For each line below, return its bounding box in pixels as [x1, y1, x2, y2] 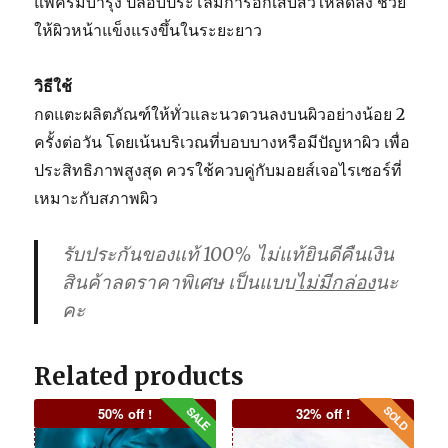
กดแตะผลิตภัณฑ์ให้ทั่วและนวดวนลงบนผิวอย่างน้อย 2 [34, 103, 406, 124]
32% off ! [295, 403, 350, 423]
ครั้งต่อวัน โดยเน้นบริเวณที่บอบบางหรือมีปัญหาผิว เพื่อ [34, 131, 411, 152]
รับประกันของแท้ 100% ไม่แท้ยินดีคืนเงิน [62, 241, 395, 266]
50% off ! [98, 403, 153, 423]
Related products [34, 360, 245, 392]
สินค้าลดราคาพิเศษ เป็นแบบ [62, 269, 296, 294]
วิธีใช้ [34, 75, 73, 96]
